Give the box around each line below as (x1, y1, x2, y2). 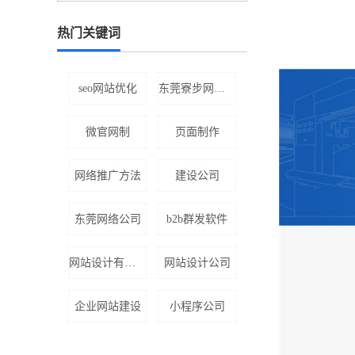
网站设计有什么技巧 (124, 256, 136, 269)
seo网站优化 (78, 82, 137, 94)
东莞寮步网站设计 (214, 82, 225, 94)
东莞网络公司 (74, 212, 141, 225)
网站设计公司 (163, 256, 231, 269)
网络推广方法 (74, 169, 141, 181)
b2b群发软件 (166, 212, 227, 225)
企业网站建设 (74, 300, 141, 312)
